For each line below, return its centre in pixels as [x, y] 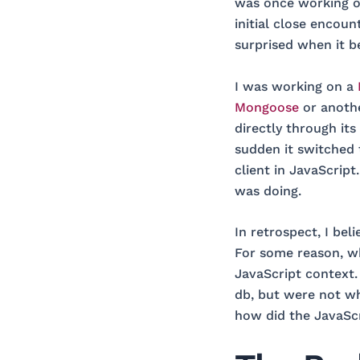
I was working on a [296, 86]
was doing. [268, 190]
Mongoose [267, 107]
